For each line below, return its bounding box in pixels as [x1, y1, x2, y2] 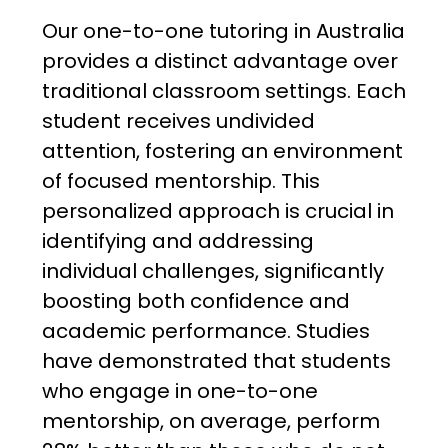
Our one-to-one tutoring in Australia [41, 17, 405, 46]
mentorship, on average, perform [41, 407, 380, 436]
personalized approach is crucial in [41, 197, 394, 226]
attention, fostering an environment [41, 137, 403, 166]
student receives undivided [41, 107, 315, 136]
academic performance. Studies [41, 317, 370, 346]
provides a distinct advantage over [41, 47, 398, 76]
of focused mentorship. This [41, 167, 320, 196]
